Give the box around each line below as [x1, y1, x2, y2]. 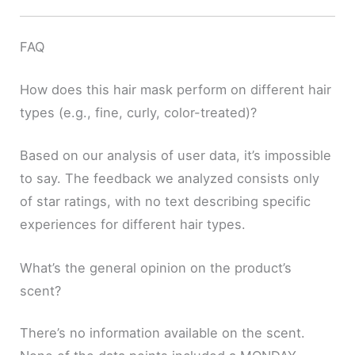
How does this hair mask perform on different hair [20, 81, 332, 97]
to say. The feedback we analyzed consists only [20, 170, 320, 186]
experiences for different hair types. [20, 216, 246, 232]
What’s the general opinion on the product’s [20, 259, 292, 276]
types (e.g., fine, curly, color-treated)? [20, 104, 258, 120]
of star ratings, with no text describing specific [20, 193, 311, 209]
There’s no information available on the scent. [20, 325, 306, 342]
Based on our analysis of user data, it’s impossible [20, 147, 332, 163]
